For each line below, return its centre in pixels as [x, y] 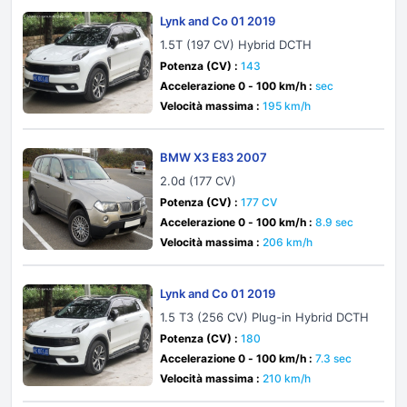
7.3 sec [334, 358]
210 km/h [287, 378]
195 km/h [287, 106]
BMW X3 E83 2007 [214, 157]
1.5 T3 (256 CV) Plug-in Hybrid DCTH [265, 317]
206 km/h [288, 242]
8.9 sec [335, 222]
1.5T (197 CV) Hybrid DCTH [236, 45]
